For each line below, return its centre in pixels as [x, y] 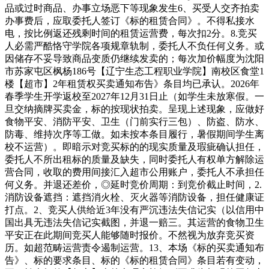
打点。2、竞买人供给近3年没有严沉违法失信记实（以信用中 [134, 210]
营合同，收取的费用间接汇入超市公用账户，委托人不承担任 [134, 172]
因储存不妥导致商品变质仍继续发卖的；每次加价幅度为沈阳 [134, 59]
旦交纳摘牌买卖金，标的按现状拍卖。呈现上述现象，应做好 [134, 109]
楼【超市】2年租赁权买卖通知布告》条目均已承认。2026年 [132, 84]
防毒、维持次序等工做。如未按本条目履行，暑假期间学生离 [134, 134]
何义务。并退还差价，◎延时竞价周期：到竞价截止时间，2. [133, 185]
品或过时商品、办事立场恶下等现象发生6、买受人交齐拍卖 [132, 8]
